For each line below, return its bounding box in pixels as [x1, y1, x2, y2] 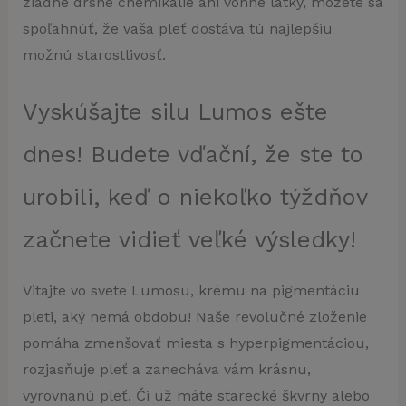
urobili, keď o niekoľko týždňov [22, 183, 367, 211]
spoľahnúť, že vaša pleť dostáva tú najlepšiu [22, 19, 333, 37]
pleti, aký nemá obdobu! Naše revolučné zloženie [22, 308, 367, 326]
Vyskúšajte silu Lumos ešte [22, 98, 328, 126]
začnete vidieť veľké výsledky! [22, 226, 356, 254]
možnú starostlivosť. [22, 45, 166, 63]
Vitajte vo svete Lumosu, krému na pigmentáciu [22, 282, 360, 300]
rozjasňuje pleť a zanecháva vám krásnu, [22, 361, 311, 379]
